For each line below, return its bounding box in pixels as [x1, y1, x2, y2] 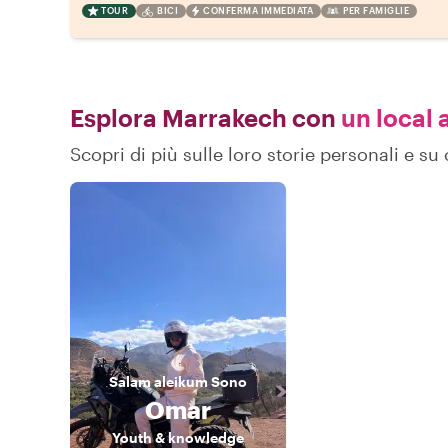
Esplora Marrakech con [70, 103, 336, 133]
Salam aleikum [109, 373, 208, 391]
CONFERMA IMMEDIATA [203, 5, 313, 17]
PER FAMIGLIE [343, 5, 409, 17]
